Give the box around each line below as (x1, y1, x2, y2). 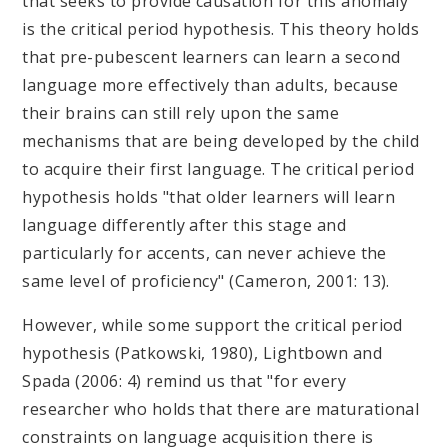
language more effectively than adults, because (22, 73, 399, 96)
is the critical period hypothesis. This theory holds (22, 17, 420, 40)
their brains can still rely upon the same (22, 101, 340, 124)
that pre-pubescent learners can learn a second (22, 45, 401, 68)
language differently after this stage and (22, 213, 347, 236)
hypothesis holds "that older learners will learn (22, 185, 396, 208)
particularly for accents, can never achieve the (22, 241, 387, 264)
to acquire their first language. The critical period (22, 157, 415, 180)
